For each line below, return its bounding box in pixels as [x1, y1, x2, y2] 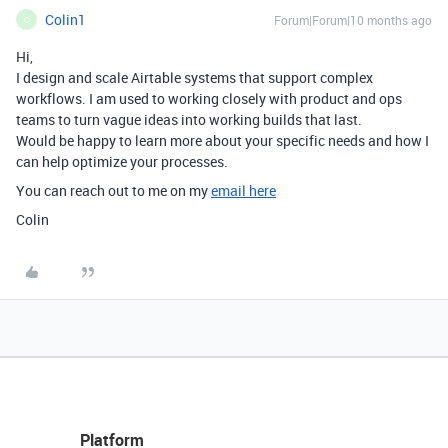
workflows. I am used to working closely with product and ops [16, 89, 402, 108]
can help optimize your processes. [16, 152, 228, 171]
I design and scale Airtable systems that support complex [16, 68, 373, 87]
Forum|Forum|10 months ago [274, 12, 432, 28]
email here [211, 181, 276, 200]
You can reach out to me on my [16, 181, 211, 200]
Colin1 [45, 10, 86, 29]
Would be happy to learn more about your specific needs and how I [16, 131, 429, 150]
